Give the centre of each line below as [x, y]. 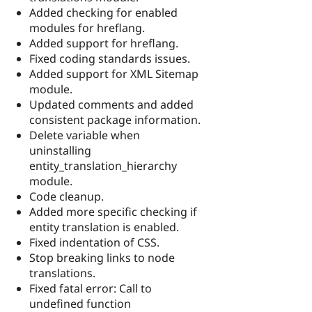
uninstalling [60, 150]
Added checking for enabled [103, 12]
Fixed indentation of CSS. [94, 242]
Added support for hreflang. [104, 43]
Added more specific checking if [113, 211]
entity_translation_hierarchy [103, 165]
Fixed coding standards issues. [110, 58]
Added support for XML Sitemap [114, 73]
